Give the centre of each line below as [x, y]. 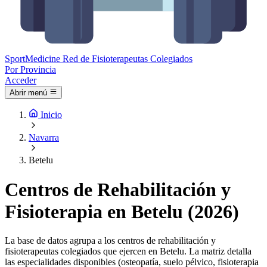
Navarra [44, 138]
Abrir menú [28, 93]
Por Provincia [30, 69]
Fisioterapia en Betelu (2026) [122, 211]
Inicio [51, 115]
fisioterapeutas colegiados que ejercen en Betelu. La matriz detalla [128, 252]
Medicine [43, 59]
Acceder [21, 80]
